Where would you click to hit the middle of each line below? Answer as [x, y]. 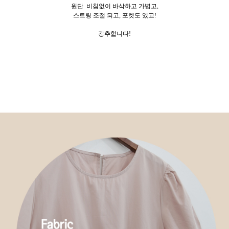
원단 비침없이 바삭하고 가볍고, [114, 6]
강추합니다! [114, 34]
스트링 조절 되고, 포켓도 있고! [114, 16]
